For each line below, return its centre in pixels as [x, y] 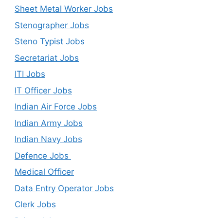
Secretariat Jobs [47, 58]
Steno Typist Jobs [50, 42]
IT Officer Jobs [43, 90]
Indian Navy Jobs [48, 139]
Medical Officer [44, 172]
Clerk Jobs [35, 205]
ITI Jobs [30, 74]
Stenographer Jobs [52, 25]
